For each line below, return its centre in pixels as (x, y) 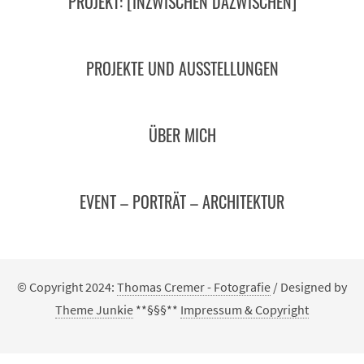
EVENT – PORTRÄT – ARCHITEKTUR (182, 202)
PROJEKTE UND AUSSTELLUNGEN (182, 69)
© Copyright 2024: (67, 287)
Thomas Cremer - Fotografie (194, 287)
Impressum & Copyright (245, 310)
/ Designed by (309, 287)
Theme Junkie (94, 310)
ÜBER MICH (182, 135)
